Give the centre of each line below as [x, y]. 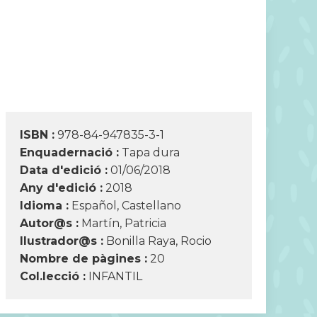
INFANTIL [115, 276]
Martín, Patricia [124, 223]
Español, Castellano [126, 206]
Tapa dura [151, 152]
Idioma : [44, 206]
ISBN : [37, 135]
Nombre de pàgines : [83, 259]
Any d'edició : [61, 188]
